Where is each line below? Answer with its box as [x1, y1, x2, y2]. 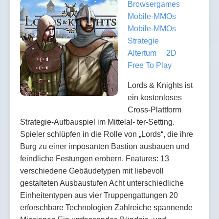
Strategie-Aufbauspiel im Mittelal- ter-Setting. [20, 117, 175, 126]
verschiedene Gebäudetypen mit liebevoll [20, 166, 164, 175]
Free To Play [128, 61, 172, 69]
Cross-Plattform [128, 105, 181, 114]
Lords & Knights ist [128, 81, 193, 89]
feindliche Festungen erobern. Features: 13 [20, 154, 169, 163]
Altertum [128, 48, 156, 57]
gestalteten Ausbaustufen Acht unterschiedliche [20, 178, 184, 187]
